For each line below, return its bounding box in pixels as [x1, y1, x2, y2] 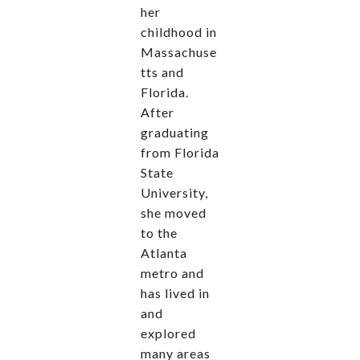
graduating [141, 124, 209, 140]
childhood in [141, 23, 217, 39]
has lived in [141, 284, 210, 301]
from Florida [141, 144, 219, 160]
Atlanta [141, 244, 187, 260]
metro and [141, 264, 204, 280]
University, [141, 184, 208, 200]
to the [141, 224, 178, 240]
